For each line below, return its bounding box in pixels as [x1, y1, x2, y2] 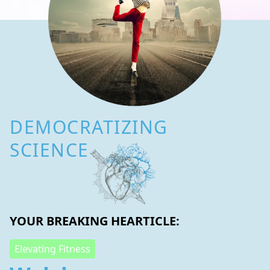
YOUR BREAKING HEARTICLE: [10, 213, 180, 229]
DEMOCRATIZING [10, 115, 168, 139]
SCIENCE [10, 137, 89, 162]
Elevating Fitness [14, 242, 90, 256]
